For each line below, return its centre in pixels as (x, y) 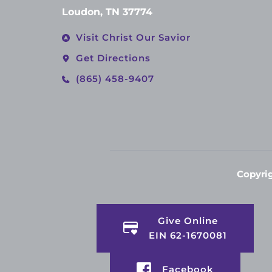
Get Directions (113, 58)
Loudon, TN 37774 (107, 12)
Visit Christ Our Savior (133, 38)
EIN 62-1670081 (188, 236)
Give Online (188, 221)
